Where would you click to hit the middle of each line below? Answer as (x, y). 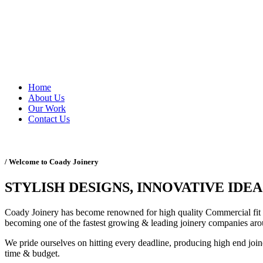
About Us (46, 98)
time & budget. (32, 254)
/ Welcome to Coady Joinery (52, 162)
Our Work (47, 108)
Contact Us (49, 119)
